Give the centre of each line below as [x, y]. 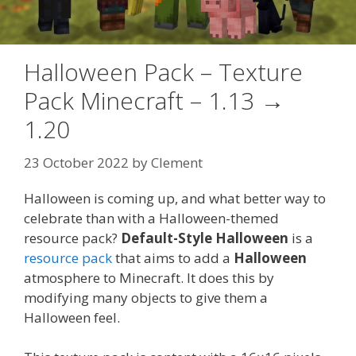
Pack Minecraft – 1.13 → [154, 101]
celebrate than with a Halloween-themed [151, 218]
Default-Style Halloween [205, 238]
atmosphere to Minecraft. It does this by [149, 277]
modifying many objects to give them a [146, 297]
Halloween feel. [72, 317]
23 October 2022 [76, 162]
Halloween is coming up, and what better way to [175, 198]
